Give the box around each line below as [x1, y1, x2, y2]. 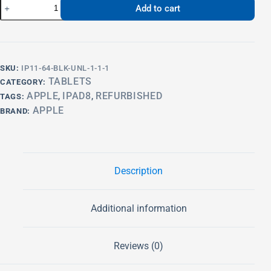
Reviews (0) [114, 240, 164, 252]
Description [114, 165, 163, 177]
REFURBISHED [96, 90, 163, 102]
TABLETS [48, 75, 93, 87]
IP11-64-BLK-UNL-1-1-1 [21, 63, 109, 73]
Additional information [90, 203, 187, 215]
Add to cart [135, 2, 180, 14]
